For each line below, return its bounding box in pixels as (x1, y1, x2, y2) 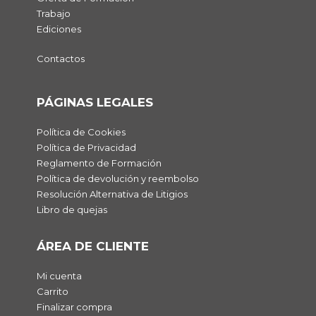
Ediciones (36, 23, 81, 35)
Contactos (36, 53, 85, 65)
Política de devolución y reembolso (36, 173, 199, 185)
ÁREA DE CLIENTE (36, 239, 149, 254)
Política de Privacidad (36, 142, 136, 154)
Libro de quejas (36, 204, 107, 216)
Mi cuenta (36, 270, 82, 282)
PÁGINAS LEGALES (36, 95, 153, 110)
